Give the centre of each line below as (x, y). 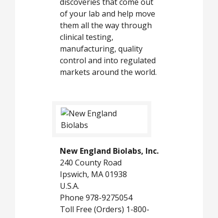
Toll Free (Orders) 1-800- (105, 209)
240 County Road (91, 163)
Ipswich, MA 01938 (93, 174)
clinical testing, (87, 37)
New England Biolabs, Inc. (109, 151)
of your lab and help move (108, 14)
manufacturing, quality (101, 49)
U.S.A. (70, 186)
